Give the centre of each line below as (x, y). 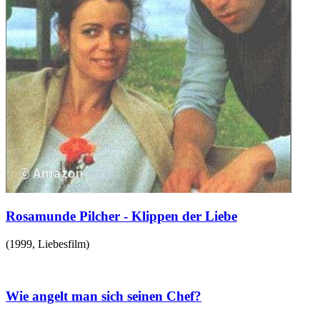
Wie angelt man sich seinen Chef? (104, 296)
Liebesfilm (62, 244)
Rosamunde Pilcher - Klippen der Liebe (121, 216)
